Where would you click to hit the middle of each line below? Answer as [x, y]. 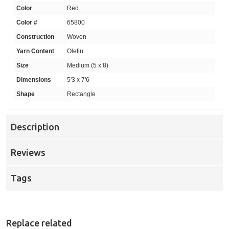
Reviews [28, 153]
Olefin [75, 51]
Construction [35, 37]
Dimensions [34, 80]
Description [35, 127]
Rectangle [81, 94]
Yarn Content [35, 51]
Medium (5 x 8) [88, 66]
